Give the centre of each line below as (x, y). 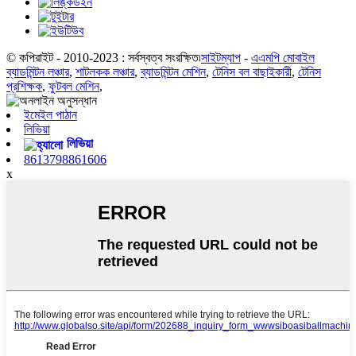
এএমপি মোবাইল (283, 58)
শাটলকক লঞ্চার (105, 72)
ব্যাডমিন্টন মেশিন (173, 72)
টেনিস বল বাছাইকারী (252, 72)
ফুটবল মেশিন (74, 87)
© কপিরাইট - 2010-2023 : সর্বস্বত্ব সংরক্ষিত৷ (104, 58)
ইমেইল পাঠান (50, 115)
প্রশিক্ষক (24, 87)
